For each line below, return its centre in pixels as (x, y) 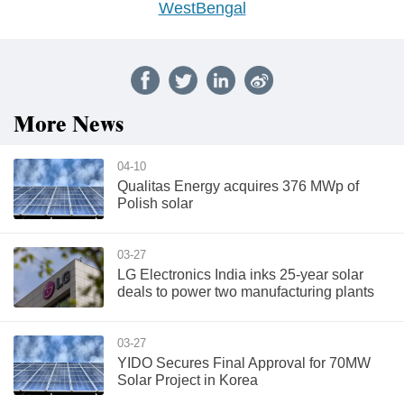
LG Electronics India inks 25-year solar (240, 274)
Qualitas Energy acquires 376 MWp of (238, 186)
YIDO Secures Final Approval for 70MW (244, 363)
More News (69, 125)
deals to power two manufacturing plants (246, 291)
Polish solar (155, 203)
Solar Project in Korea (188, 380)
